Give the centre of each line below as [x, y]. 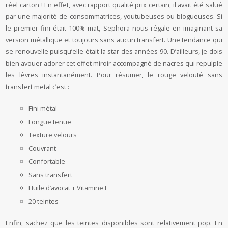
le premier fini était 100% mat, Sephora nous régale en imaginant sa [114, 28]
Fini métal [43, 108]
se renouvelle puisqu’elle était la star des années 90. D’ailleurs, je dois [114, 51]
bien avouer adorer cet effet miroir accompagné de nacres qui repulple [114, 63]
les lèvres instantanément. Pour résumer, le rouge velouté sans [114, 75]
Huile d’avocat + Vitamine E [69, 188]
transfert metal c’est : [38, 86]
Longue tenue [50, 121]
